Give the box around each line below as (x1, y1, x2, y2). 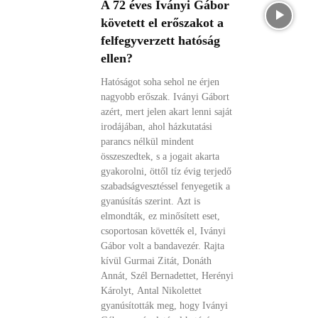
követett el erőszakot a (101, 16, 224, 30)
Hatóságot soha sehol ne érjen (101, 77, 220, 87)
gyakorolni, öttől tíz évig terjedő (101, 166, 232, 177)
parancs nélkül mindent (101, 136, 194, 147)
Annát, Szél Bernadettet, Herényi (101, 270, 234, 281)
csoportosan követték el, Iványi (101, 226, 226, 236)
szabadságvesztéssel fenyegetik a (101, 181, 231, 192)
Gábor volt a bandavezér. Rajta (101, 241, 204, 251)
